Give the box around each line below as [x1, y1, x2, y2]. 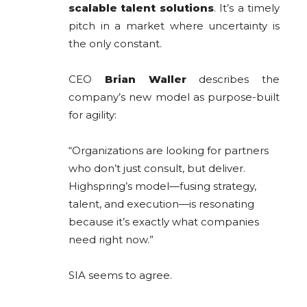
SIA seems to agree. [69, 268, 172, 282]
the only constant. [69, 36, 162, 50]
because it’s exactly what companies [69, 214, 259, 228]
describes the [186, 72, 280, 86]
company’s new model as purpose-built [69, 90, 280, 103]
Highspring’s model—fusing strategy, [69, 179, 256, 193]
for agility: [69, 108, 116, 121]
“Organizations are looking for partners [69, 143, 269, 157]
